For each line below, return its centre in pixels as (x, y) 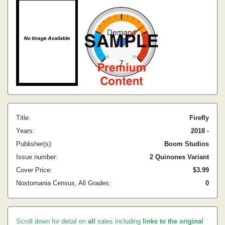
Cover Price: (34, 170)
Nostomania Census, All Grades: (64, 183)
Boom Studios (187, 144)
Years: (25, 131)
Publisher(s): (34, 144)
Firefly (199, 118)
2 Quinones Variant (179, 157)
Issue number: (37, 157)
